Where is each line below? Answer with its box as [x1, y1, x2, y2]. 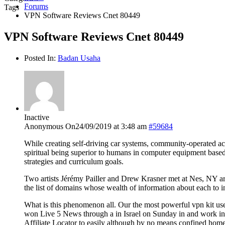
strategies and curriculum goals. [24, 157, 124, 166]
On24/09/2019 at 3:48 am [65, 122, 147, 131]
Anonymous [24, 122, 63, 131]
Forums [24, 2, 48, 11]
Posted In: [24, 53, 58, 62]
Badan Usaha [58, 53, 100, 62]
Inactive [24, 113, 49, 122]
